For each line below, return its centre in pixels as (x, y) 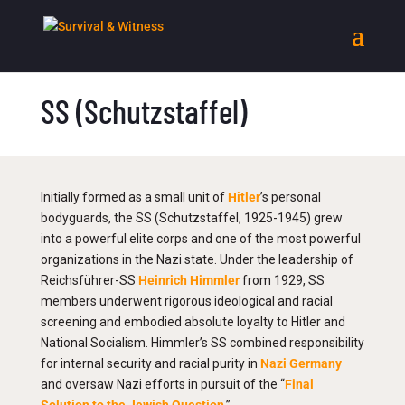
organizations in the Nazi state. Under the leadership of (197, 259)
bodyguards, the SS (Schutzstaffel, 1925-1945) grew (191, 218)
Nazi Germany (301, 363)
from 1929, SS (282, 280)
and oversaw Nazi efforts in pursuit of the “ (162, 384)
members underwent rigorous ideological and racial (186, 301)
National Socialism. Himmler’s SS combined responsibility (202, 343)
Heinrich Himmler (188, 280)
